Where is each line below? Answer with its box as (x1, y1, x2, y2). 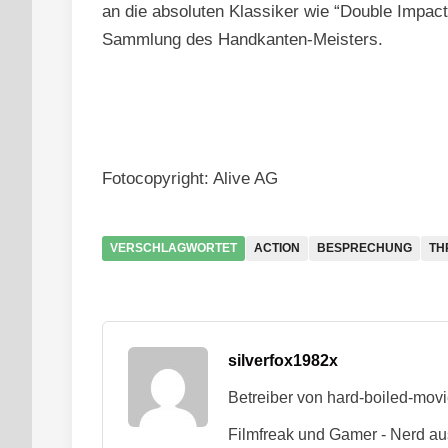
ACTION (254, 240, 300, 255)
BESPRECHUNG (317, 240, 412, 255)
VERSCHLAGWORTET (110, 240, 237, 255)
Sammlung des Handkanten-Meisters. (102, 29, 383, 49)
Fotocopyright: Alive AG (102, 168, 278, 188)
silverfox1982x (228, 351, 338, 369)
